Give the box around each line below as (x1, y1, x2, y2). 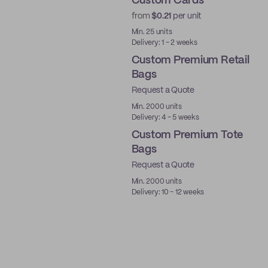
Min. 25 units (131, 29, 172, 35)
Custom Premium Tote (131, 130, 243, 141)
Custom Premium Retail (131, 55, 249, 66)
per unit (171, 12, 202, 20)
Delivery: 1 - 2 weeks (131, 39, 197, 46)
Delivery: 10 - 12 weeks (131, 189, 205, 196)
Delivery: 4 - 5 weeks (131, 114, 199, 121)
